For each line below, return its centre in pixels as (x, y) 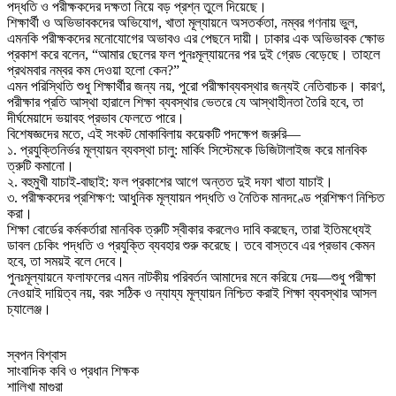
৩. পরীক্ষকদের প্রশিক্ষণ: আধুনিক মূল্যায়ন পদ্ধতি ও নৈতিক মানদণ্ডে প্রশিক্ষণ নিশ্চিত (196, 197)
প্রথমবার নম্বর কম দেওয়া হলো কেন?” (93, 70)
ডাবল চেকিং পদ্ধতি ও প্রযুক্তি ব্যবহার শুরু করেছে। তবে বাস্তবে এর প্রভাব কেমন (191, 245)
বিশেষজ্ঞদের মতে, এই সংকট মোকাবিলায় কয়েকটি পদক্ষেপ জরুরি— (154, 133)
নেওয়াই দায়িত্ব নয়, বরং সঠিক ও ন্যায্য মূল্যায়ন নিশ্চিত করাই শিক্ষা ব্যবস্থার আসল (192, 293)
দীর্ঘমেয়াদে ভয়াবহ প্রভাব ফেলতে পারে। (96, 118)
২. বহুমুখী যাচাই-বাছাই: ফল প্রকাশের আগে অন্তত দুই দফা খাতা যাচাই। (170, 181)
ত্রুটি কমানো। (41, 165)
